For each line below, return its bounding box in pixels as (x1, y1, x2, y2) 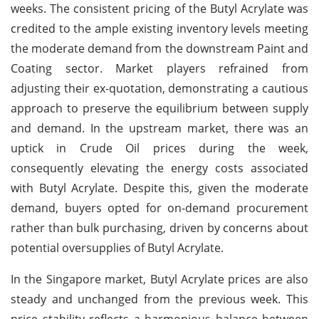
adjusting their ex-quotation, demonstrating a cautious (11, 80, 308, 96)
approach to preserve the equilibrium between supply (11, 100, 308, 116)
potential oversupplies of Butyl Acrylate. (11, 239, 224, 256)
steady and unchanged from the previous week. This (11, 291, 308, 307)
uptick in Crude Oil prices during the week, (11, 140, 308, 156)
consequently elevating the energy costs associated (11, 159, 308, 176)
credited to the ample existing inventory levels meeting (11, 20, 308, 36)
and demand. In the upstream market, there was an (11, 120, 308, 136)
